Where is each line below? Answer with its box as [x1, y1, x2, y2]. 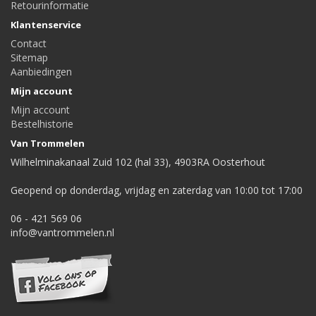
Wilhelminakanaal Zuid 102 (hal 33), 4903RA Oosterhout [11, 155, 265, 169]
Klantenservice [11, 18, 81, 31]
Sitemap [11, 51, 48, 64]
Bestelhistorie [11, 117, 73, 130]
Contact [11, 37, 47, 50]
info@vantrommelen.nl [11, 226, 114, 239]
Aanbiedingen [11, 65, 72, 78]
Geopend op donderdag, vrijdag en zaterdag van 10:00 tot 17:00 [11, 183, 303, 197]
